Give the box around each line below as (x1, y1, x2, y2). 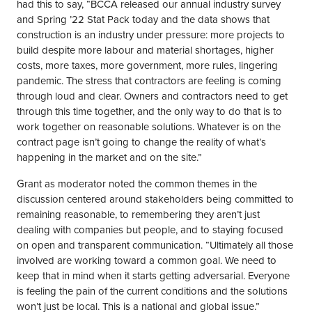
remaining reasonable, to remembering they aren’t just (17, 207, 260, 222)
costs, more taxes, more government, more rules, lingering (17, 58, 278, 73)
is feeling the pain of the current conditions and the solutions (17, 283, 288, 299)
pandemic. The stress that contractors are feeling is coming (17, 73, 281, 88)
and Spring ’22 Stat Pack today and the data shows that (17, 12, 270, 27)
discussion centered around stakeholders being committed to (17, 192, 294, 207)
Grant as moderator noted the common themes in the (17, 176, 257, 192)
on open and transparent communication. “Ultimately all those (17, 237, 293, 253)
